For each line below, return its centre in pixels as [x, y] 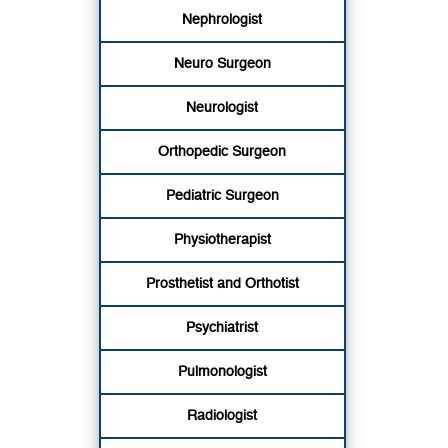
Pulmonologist [222, 371]
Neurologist [222, 107]
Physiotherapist [222, 239]
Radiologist [222, 415]
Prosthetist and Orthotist [222, 283]
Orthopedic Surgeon [222, 151]
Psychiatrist [222, 327]
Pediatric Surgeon [222, 195]
